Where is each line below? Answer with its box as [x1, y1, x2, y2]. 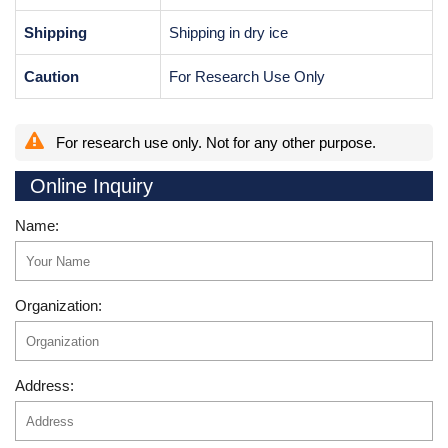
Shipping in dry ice [169, 24, 288, 41]
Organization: [15, 297, 102, 314]
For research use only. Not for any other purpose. [52, 134, 376, 151]
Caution [24, 68, 79, 85]
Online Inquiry [30, 175, 153, 197]
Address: [15, 377, 74, 394]
